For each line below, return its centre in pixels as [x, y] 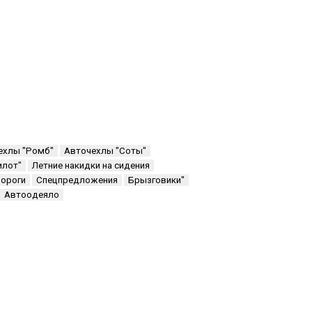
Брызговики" [157, 180]
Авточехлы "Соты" [106, 151]
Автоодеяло [32, 195]
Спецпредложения [77, 180]
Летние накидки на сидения [91, 166]
